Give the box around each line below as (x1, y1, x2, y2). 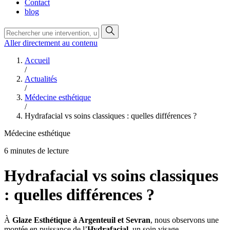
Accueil (25, 56, 50, 65)
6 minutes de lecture (4, 146, 69, 155)
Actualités (25, 74, 57, 83)
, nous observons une (150, 215, 219, 224)
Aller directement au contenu (4, 39, 98, 47)
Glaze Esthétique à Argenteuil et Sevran (12, 215, 150, 224)
